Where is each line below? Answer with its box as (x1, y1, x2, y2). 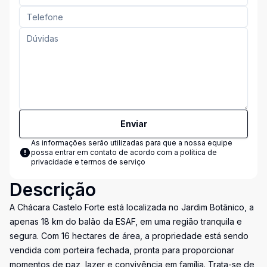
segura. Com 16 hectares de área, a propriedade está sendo (10, 231, 249, 241)
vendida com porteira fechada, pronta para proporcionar (10, 245, 234, 255)
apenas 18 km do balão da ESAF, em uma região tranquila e (10, 216, 242, 226)
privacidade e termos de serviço (31, 157, 145, 166)
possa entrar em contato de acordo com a (31, 148, 180, 157)
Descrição (10, 179, 96, 200)
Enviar (120, 119, 147, 129)
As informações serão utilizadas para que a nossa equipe (31, 138, 232, 147)
